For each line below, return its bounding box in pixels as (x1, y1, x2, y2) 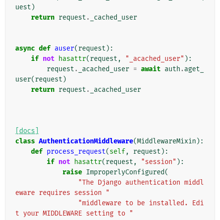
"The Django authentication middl (78, 178, 204, 187)
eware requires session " (15, 189, 110, 197)
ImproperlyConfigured (86, 168, 165, 177)
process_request (47, 147, 106, 156)
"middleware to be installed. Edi (78, 199, 204, 208)
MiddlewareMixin (137, 137, 196, 146)
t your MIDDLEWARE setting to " (15, 209, 133, 218)
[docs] (15, 127, 39, 136)
